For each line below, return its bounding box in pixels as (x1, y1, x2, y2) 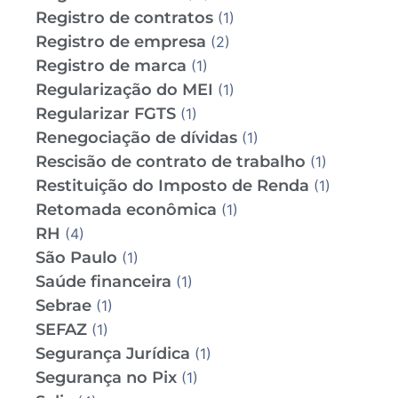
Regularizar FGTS (36, 104, 176, 124)
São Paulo (36, 248, 117, 268)
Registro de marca (36, 56, 187, 76)
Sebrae (36, 296, 92, 316)
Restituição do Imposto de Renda (36, 176, 309, 196)
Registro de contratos (36, 8, 213, 28)
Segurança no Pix (36, 368, 177, 388)
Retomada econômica (36, 200, 217, 220)
